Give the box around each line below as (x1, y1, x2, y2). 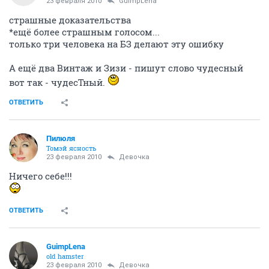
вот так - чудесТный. (9, 76, 107, 88)
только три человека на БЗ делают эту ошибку (9, 37, 224, 50)
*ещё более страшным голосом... (9, 25, 160, 38)
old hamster (46, 251, 84, 261)
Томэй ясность (46, 143, 97, 153)
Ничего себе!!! (9, 169, 72, 182)
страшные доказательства (9, 13, 131, 26)
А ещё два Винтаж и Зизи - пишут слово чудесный (9, 61, 243, 74)
